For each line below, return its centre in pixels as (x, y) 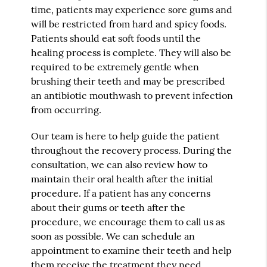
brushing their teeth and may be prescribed (128, 81)
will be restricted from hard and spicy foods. (129, 24)
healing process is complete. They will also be (131, 52)
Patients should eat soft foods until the (116, 38)
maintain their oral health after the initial (122, 178)
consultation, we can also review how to (119, 164)
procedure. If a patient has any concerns (121, 193)
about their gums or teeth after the (108, 207)
